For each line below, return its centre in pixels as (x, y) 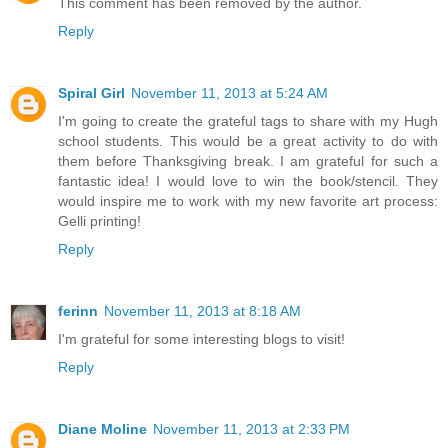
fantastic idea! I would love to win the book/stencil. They (248, 180)
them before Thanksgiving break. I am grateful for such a (248, 160)
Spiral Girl (91, 92)
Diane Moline (102, 428)
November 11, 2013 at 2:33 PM (251, 428)
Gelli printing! (99, 220)
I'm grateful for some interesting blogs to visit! (201, 338)
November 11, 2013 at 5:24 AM (229, 92)
